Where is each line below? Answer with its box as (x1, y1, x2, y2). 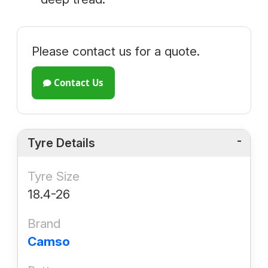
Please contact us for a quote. (32, 44, 200, 59)
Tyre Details (28, 135, 95, 150)
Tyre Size (28, 168, 80, 184)
